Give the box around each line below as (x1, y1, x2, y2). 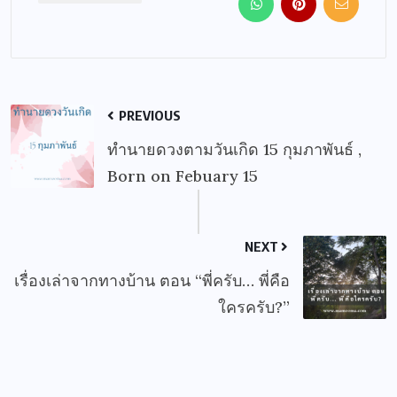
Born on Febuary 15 (107, 166, 258, 187)
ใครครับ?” (218, 297, 290, 318)
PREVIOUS (116, 107, 181, 124)
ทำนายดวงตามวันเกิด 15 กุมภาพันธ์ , (107, 139, 362, 160)
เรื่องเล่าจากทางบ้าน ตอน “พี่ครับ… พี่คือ (14, 270, 290, 292)
